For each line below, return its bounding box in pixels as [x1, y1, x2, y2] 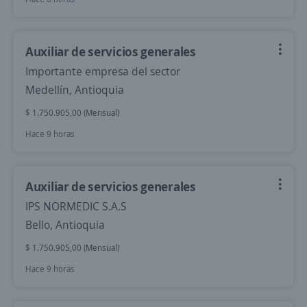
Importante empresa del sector [25, 64, 180, 79]
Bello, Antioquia [25, 217, 105, 232]
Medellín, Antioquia [25, 82, 124, 97]
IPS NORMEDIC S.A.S [25, 199, 127, 214]
